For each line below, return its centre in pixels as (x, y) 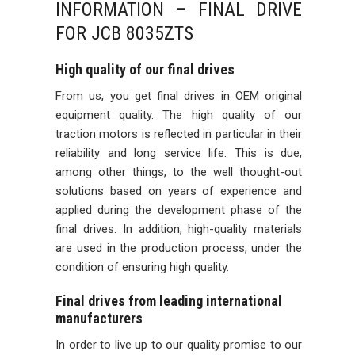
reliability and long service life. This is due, (179, 153)
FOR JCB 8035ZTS (125, 33)
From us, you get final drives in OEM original (179, 96)
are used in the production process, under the (179, 248)
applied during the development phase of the (179, 210)
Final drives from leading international (169, 301)
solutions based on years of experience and (179, 191)
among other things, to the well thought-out (179, 172)
